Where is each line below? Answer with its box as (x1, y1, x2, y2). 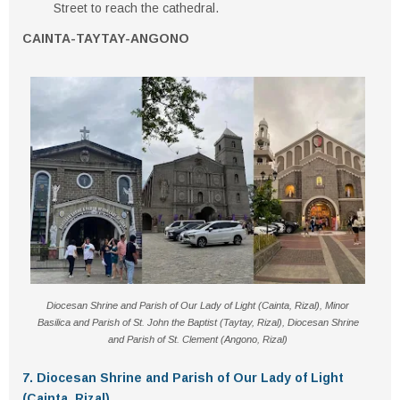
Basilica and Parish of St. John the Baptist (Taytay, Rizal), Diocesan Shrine (37, 317, 359, 328)
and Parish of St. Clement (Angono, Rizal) (108, 334, 287, 345)
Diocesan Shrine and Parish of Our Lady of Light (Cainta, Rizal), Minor (46, 300, 349, 311)
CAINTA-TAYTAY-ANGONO (22, 31, 189, 46)
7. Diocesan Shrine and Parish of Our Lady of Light (22, 371, 344, 385)
